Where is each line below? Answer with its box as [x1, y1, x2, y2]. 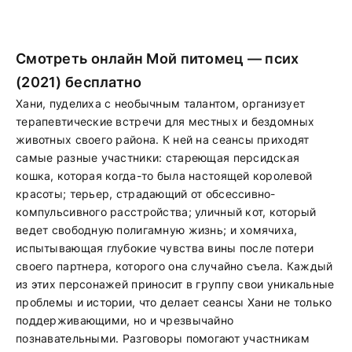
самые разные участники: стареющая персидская [16, 151, 300, 164]
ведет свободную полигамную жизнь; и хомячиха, [16, 223, 298, 236]
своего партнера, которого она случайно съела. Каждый [16, 259, 333, 273]
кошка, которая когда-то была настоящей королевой [16, 169, 313, 182]
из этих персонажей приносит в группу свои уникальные [16, 277, 335, 291]
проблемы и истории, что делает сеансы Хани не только [16, 295, 332, 309]
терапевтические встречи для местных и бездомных [16, 115, 315, 128]
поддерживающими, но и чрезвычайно [16, 313, 234, 327]
